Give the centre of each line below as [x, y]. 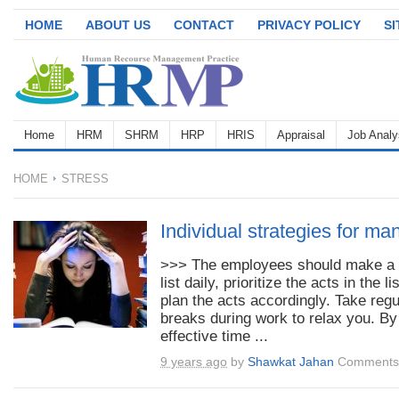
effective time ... [214, 336]
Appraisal [301, 135]
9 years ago [194, 362]
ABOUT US [118, 25]
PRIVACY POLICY [309, 25]
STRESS [83, 179]
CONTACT [204, 25]
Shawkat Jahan [291, 362]
